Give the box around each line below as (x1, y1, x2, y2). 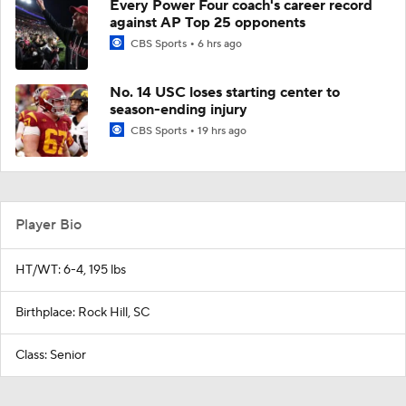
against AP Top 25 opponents (110, 13, 305, 32)
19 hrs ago (198, 123, 246, 138)
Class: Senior (15, 346, 86, 363)
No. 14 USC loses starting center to (110, 82, 340, 101)
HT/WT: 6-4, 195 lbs (15, 261, 126, 278)
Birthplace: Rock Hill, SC (15, 304, 150, 321)
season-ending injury (110, 100, 247, 119)
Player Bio (15, 215, 82, 234)
